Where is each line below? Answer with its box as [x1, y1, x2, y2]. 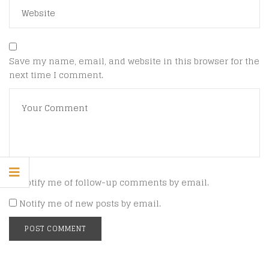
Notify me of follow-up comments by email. [19, 175, 209, 190]
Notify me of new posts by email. [19, 195, 161, 211]
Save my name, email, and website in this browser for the [9, 53, 259, 68]
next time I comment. [9, 67, 103, 82]
